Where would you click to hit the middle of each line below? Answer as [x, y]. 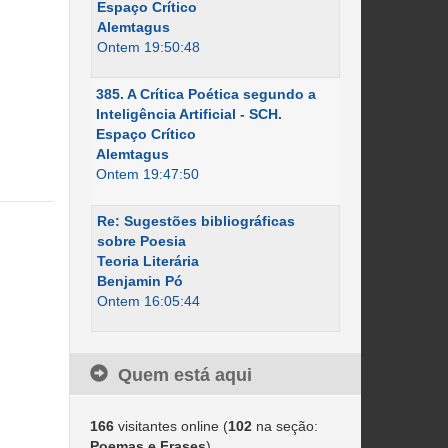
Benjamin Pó [139, 281]
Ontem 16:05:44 [148, 301]
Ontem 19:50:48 [148, 47]
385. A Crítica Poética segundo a [205, 94]
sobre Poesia [141, 241]
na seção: [284, 426]
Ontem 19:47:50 [147, 174]
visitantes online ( [170, 426]
